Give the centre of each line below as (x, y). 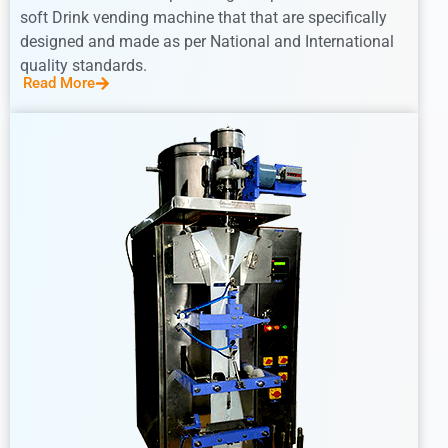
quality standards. (83, 65)
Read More (59, 82)
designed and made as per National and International (207, 41)
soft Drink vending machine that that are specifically (203, 17)
